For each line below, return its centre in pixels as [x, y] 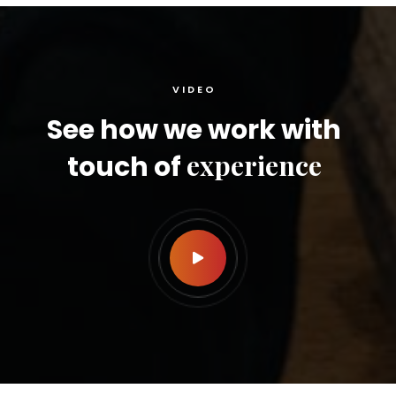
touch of [126, 167]
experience [254, 165]
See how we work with [194, 130]
